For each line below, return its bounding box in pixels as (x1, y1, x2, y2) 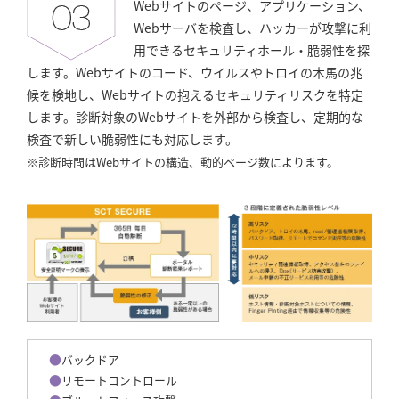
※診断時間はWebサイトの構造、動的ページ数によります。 (27, 153, 338, 171)
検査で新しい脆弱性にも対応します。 (27, 130, 238, 149)
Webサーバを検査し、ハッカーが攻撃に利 (134, 19, 371, 37)
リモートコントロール (61, 370, 177, 388)
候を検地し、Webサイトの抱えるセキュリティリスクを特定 (27, 85, 363, 104)
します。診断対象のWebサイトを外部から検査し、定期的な (27, 108, 363, 126)
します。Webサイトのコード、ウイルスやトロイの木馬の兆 (27, 63, 362, 82)
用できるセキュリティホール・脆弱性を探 (134, 41, 370, 60)
